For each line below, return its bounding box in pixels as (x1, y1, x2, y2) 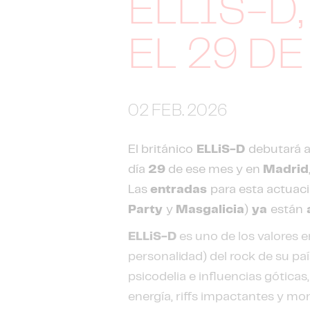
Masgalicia (176, 203, 245, 216)
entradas (150, 183, 211, 196)
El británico (128, 143, 194, 156)
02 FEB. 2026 (128, 103, 228, 119)
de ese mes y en (165, 163, 264, 176)
